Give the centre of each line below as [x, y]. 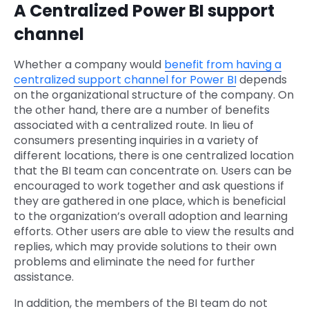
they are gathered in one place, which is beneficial [150, 201]
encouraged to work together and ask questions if [149, 186]
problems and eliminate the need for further [134, 262]
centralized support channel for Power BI [125, 80]
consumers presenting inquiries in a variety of [136, 141]
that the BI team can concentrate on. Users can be [153, 171]
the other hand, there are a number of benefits [142, 110]
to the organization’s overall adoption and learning [151, 217]
